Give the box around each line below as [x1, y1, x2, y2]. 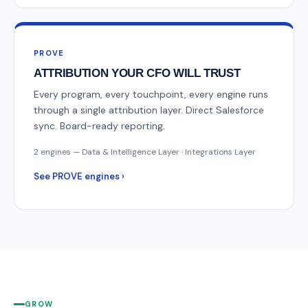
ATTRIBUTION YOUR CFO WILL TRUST [34, 67, 241, 80]
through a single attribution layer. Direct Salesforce [34, 104, 264, 116]
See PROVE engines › [34, 170, 124, 182]
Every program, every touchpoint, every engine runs [34, 88, 268, 100]
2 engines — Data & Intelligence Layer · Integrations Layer [34, 146, 256, 157]
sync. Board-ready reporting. [34, 120, 165, 132]
